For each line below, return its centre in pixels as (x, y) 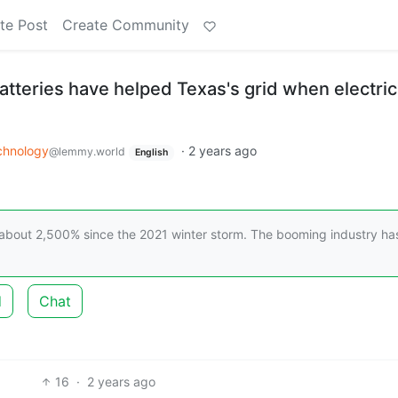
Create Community (126, 25)
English (151, 152)
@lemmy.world (87, 151)
